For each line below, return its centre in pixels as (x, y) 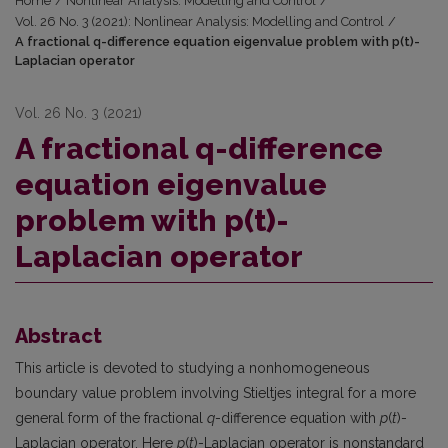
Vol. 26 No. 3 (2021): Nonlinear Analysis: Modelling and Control (199, 22)
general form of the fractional (111, 418)
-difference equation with (297, 418)
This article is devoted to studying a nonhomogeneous (192, 368)
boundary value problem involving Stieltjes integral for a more (215, 393)
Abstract (58, 336)
